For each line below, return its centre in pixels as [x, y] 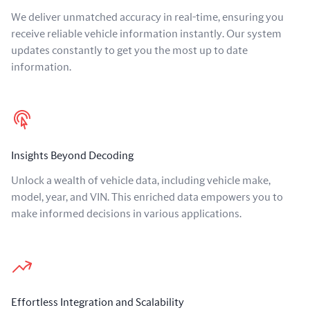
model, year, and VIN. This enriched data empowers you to [147, 197]
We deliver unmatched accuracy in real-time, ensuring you [147, 17]
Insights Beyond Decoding [72, 156]
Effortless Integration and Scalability [98, 302]
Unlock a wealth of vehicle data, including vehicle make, [141, 181]
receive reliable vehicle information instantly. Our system [146, 34]
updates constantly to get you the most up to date [129, 51]
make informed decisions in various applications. [126, 214]
